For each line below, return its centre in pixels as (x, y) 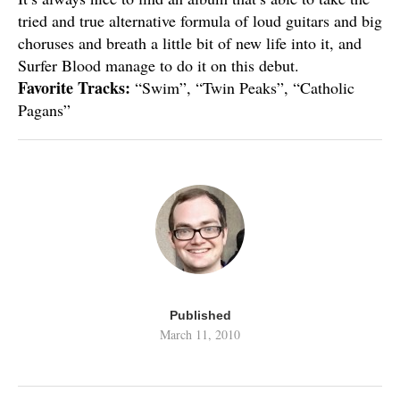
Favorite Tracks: (74, 87)
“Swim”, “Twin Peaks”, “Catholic (242, 87)
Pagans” (44, 110)
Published (200, 315)
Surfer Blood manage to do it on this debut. (158, 65)
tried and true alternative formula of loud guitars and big (200, 21)
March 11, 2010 (200, 334)
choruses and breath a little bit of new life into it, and (190, 43)
